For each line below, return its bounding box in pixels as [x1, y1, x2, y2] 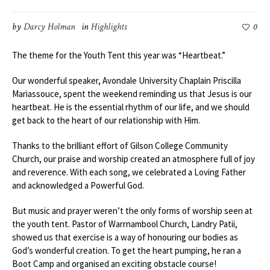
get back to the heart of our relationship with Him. [12, 114, 200, 126]
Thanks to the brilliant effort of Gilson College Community [12, 139, 228, 151]
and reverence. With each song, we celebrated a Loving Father [12, 166, 246, 178]
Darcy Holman [24, 20, 75, 33]
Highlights [91, 20, 127, 33]
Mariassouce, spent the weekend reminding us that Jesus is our [12, 87, 252, 99]
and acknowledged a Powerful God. [12, 179, 144, 191]
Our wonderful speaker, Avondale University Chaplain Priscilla [12, 74, 241, 86]
